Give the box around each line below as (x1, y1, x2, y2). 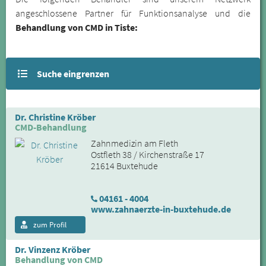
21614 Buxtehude (90, 159, 158, 172)
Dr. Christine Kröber (15, 111, 96, 123)
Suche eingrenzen (37, 68, 109, 80)
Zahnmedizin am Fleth (90, 137, 178, 149)
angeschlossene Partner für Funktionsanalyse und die (15, 7, 251, 19)
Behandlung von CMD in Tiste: (15, 21, 138, 33)
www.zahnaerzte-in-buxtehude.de (90, 202, 231, 215)
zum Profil (23, 220, 66, 230)
